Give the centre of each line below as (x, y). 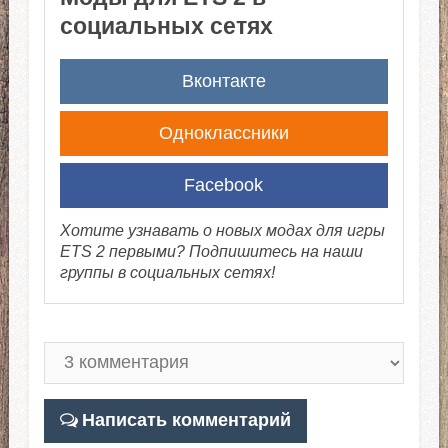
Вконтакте (223, 80)
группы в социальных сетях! (167, 271)
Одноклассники (223, 132)
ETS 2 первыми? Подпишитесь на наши (211, 250)
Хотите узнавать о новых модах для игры (222, 229)
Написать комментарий (186, 419)
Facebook (224, 184)
